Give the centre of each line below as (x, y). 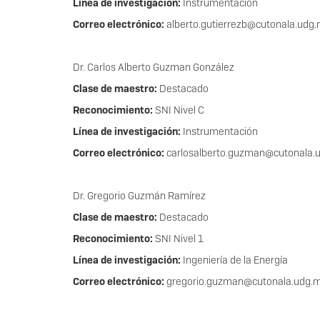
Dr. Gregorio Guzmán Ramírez (139, 196)
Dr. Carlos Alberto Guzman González (154, 67)
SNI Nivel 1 (178, 239)
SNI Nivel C (179, 110)
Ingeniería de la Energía (234, 260)
